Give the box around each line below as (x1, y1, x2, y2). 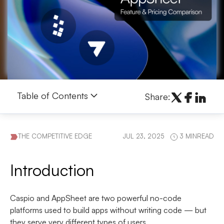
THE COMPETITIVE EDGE (18, 132, 92, 140)
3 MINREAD (178, 132, 214, 140)
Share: (145, 90, 170, 102)
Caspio (10, 193, 34, 203)
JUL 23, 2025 (123, 132, 164, 140)
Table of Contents (17, 89, 88, 101)
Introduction (10, 160, 94, 180)
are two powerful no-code (86, 193, 181, 203)
